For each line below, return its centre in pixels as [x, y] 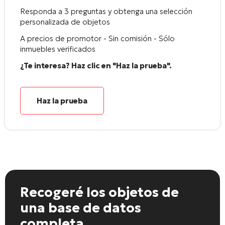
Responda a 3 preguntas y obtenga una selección [106, 11]
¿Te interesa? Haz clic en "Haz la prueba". [96, 65]
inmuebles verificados [58, 49]
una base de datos [81, 208]
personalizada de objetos [65, 22]
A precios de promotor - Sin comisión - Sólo [97, 38]
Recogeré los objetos [89, 192]
